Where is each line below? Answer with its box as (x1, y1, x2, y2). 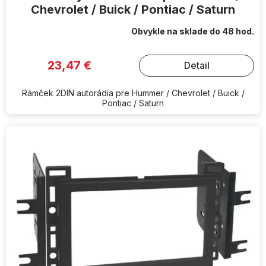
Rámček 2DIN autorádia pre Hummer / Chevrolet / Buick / (21, 87, 245, 98)
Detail (183, 59, 210, 72)
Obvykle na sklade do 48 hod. (131, 26, 254, 36)
